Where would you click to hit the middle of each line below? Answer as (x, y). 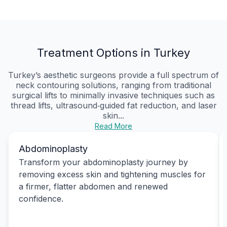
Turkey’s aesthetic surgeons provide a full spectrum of (113, 75)
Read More (113, 126)
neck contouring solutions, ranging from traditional (113, 85)
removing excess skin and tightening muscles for (112, 174)
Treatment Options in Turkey (113, 52)
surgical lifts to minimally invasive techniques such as (113, 95)
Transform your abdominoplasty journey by (103, 162)
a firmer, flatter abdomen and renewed (93, 186)
